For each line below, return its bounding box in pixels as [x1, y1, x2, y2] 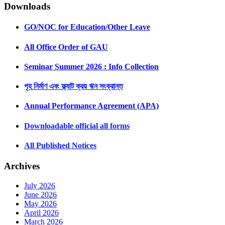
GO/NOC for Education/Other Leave [24, 23, 150, 32]
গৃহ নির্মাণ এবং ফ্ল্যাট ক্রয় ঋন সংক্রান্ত [24, 82, 123, 91]
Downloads [4, 1, 50, 12]
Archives [4, 161, 40, 172]
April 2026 [24, 208, 59, 217]
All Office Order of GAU [24, 42, 108, 51]
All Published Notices [24, 141, 96, 150]
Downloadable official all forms [24, 121, 130, 130]
